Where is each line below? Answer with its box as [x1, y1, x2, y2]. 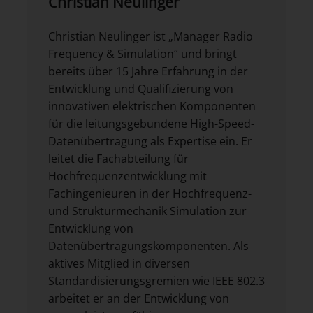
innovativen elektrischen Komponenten [48, 99, 256, 115]
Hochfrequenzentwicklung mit [48, 168, 207, 184]
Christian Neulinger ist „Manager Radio [48, 29, 253, 45]
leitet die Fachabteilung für [48, 151, 189, 167]
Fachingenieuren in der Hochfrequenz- [48, 186, 252, 202]
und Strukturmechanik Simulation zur [48, 203, 247, 219]
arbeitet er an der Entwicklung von [48, 291, 229, 307]
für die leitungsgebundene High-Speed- [48, 116, 254, 132]
